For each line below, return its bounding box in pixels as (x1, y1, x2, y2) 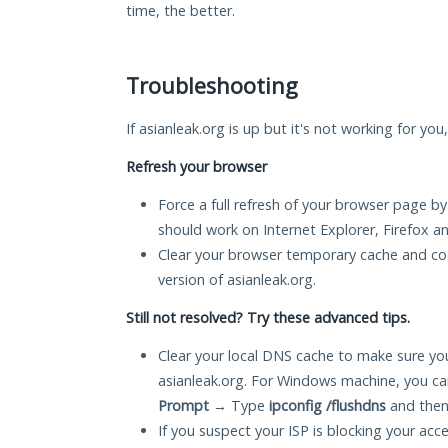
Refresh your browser (126, 157, 267, 177)
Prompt (158, 396, 209, 416)
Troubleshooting (126, 71, 298, 101)
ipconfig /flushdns (269, 396, 386, 416)
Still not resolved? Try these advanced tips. (126, 308, 410, 328)
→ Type (209, 396, 269, 416)
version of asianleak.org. (158, 270, 316, 290)
